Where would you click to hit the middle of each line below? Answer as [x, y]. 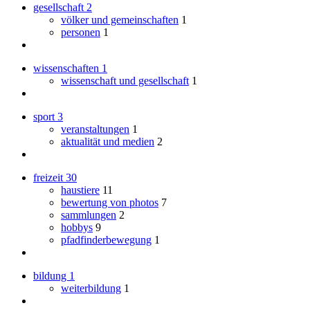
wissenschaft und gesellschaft [125, 81]
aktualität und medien [108, 142]
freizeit [49, 178]
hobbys [77, 228]
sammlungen [89, 215]
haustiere [80, 190]
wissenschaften [67, 69]
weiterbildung [91, 289]
